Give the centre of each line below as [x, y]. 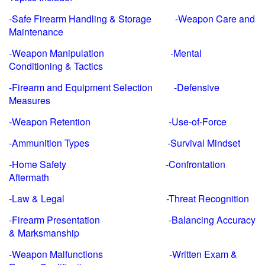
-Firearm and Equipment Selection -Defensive [114, 87]
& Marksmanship [44, 232]
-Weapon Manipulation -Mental [105, 53]
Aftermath [29, 177]
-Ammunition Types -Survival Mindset [125, 143]
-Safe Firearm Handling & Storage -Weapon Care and [132, 18]
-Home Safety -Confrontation [117, 164]
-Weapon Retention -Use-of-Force [120, 121]
